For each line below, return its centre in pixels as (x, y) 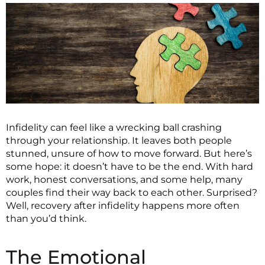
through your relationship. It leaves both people (119, 141)
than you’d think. (46, 219)
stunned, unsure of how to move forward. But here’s (129, 154)
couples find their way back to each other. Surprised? (132, 193)
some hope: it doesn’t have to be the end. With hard (130, 167)
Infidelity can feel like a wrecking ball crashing (114, 128)
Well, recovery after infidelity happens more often (123, 206)
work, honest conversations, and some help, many (124, 180)
